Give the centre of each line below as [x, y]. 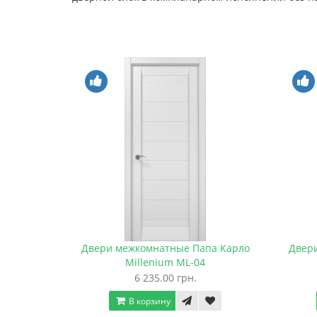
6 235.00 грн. [165, 278]
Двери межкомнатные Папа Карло [165, 248]
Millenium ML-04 [165, 263]
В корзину [149, 301]
